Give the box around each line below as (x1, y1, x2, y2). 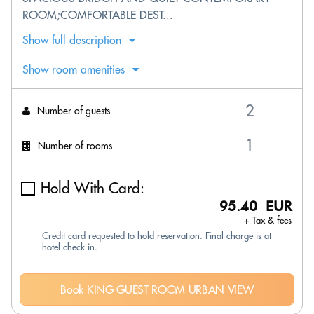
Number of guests (37, 104, 110, 117)
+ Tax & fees (244, 214, 292, 226)
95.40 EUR (219, 198, 292, 214)
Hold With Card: (41, 179, 144, 198)
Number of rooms (38, 139, 112, 152)
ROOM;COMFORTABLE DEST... (22, 8, 173, 22)
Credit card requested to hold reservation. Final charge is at (42, 230, 271, 241)
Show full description (22, 33, 121, 47)
